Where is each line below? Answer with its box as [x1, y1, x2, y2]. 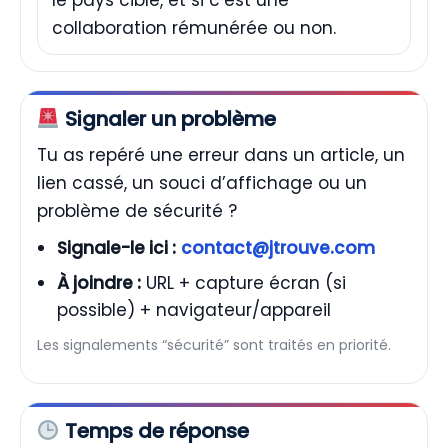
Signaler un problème [59, 104, 276, 133]
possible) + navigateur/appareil [57, 297, 331, 322]
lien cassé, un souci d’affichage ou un [37, 170, 367, 195]
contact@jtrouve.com [181, 235, 375, 260]
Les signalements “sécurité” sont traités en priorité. [37, 334, 391, 355]
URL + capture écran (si [141, 270, 346, 295]
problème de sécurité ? [37, 198, 237, 223]
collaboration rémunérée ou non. [52, 15, 336, 40]
